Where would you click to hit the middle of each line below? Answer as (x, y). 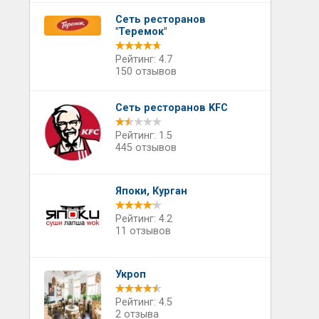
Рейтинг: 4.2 (143, 219)
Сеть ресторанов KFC (171, 108)
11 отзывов (143, 231)
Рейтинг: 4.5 (143, 302)
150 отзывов (146, 72)
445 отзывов (146, 148)
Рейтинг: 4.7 (143, 59)
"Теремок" (141, 32)
